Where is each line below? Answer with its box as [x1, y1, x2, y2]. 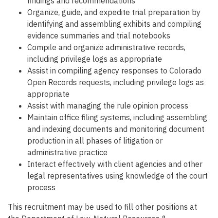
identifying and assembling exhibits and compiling [27, 19, 201, 29]
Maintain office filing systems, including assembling [27, 112, 207, 123]
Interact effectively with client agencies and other [27, 159, 202, 169]
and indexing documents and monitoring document [27, 124, 204, 134]
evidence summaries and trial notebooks [27, 31, 170, 41]
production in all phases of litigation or [27, 136, 163, 146]
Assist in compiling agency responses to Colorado [27, 66, 201, 76]
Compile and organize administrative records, [27, 42, 185, 53]
